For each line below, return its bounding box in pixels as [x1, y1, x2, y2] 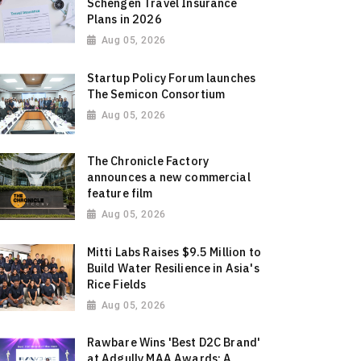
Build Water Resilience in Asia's [86, 259, 259, 276]
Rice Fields [86, 276, 147, 292]
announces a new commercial [86, 168, 251, 185]
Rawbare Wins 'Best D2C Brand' [86, 334, 261, 351]
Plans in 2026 [86, 11, 162, 27]
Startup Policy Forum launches [86, 69, 256, 85]
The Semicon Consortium [86, 85, 226, 102]
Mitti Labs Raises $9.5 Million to [86, 243, 261, 259]
